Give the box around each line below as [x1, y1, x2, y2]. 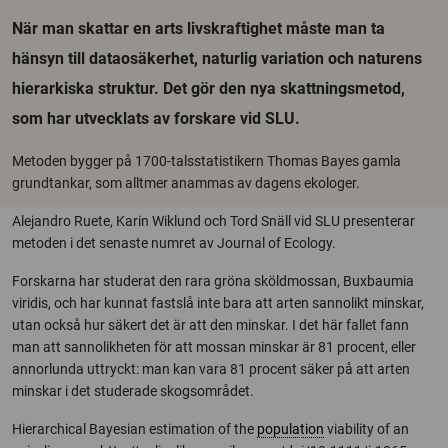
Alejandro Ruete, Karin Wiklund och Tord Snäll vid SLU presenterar [12, 213, 415, 229]
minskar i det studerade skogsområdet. [12, 383, 254, 399]
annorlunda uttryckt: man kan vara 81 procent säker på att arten [12, 361, 410, 377]
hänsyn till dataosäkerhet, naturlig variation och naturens [12, 49, 422, 68]
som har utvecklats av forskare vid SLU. [12, 109, 300, 128]
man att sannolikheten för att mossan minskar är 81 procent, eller [12, 339, 416, 355]
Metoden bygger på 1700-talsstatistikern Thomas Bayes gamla [12, 153, 401, 169]
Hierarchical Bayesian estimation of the [12, 421, 257, 437]
